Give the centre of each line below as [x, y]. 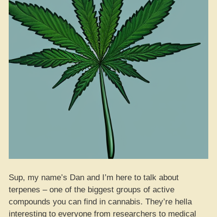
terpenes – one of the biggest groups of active [92, 189]
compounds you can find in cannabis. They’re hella [100, 201]
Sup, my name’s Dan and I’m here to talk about [94, 177]
